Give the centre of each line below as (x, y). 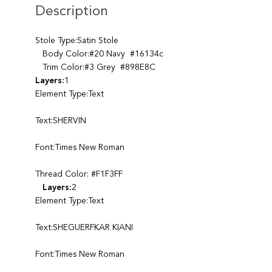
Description (71, 12)
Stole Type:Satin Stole (76, 40)
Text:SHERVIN (60, 121)
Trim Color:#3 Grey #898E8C (95, 67)
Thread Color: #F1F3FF (79, 174)
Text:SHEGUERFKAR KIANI (84, 227)
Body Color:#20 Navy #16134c (99, 54)
